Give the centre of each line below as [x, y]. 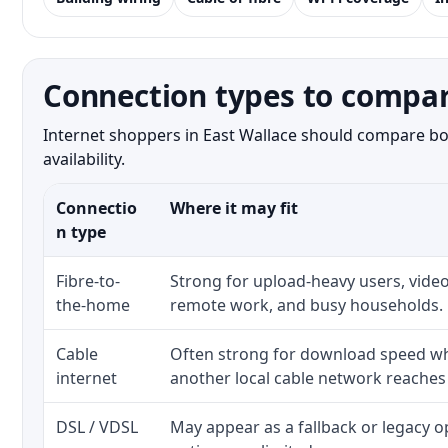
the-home [93, 305]
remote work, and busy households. [306, 305]
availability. [84, 159]
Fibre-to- [88, 281]
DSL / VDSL [97, 427]
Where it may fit [234, 208]
